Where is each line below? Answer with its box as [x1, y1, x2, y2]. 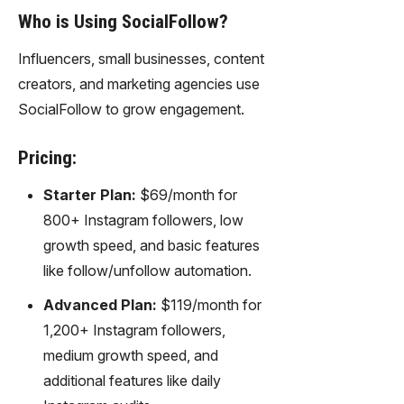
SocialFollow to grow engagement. [18, 99, 244, 118]
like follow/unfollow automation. [43, 261, 252, 280]
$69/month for [136, 185, 237, 204]
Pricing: [18, 146, 77, 169]
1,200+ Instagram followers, [43, 320, 225, 339]
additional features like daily [43, 371, 221, 390]
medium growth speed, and [43, 345, 218, 364]
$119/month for [157, 295, 262, 314]
